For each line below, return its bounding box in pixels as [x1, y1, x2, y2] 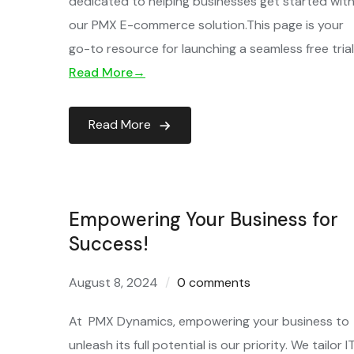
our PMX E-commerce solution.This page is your [69, 17, 344, 33]
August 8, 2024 [69, 274, 158, 291]
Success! [69, 232, 149, 256]
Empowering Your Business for [69, 207, 338, 232]
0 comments [177, 274, 250, 291]
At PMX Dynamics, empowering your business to [69, 313, 349, 330]
